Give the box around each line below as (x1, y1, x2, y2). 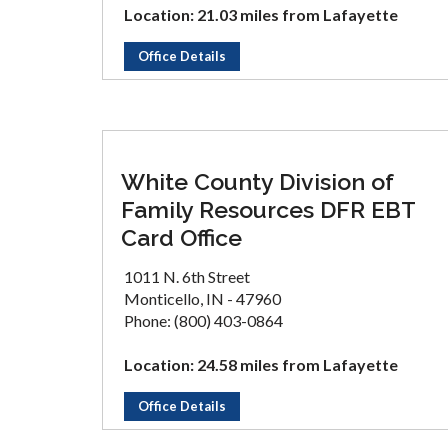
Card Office (121, 224, 242, 251)
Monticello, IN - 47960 (124, 289, 281, 308)
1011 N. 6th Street (124, 267, 250, 286)
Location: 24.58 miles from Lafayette (124, 355, 398, 374)
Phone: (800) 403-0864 (124, 311, 283, 330)
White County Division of (121, 168, 394, 195)
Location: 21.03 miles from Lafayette (124, 5, 398, 24)
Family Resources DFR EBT (121, 196, 415, 223)
